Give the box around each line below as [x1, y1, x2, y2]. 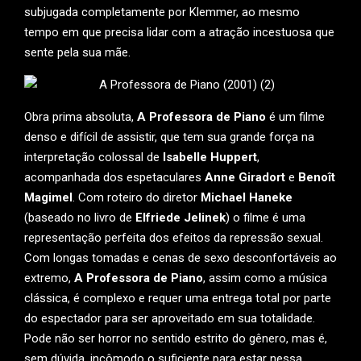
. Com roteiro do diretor [73, 189, 201, 205]
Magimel [24, 189, 73, 205]
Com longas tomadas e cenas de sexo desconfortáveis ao [24, 250, 337, 265]
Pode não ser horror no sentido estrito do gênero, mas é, [24, 330, 327, 346]
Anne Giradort [205, 169, 285, 185]
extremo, [24, 270, 74, 285]
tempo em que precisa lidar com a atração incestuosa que [24, 24, 334, 39]
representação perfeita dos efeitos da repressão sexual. [24, 230, 323, 245]
